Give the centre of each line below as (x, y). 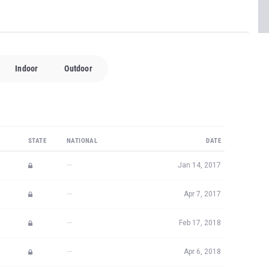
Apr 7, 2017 (202, 194)
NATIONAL (82, 141)
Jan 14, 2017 (199, 165)
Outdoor (78, 68)
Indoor (27, 68)
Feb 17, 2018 (200, 223)
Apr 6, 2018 (202, 252)
